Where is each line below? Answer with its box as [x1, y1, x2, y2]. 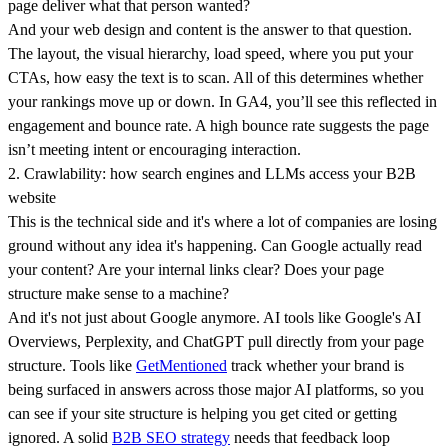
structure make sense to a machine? [8, 284, 229, 302]
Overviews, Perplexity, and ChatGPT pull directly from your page [8, 332, 424, 350]
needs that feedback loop [230, 428, 390, 446]
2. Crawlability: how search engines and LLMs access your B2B [8, 164, 416, 182]
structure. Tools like [8, 356, 136, 374]
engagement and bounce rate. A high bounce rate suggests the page [8, 116, 429, 134]
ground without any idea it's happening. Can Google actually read [8, 236, 422, 254]
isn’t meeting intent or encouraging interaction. [8, 140, 301, 158]
